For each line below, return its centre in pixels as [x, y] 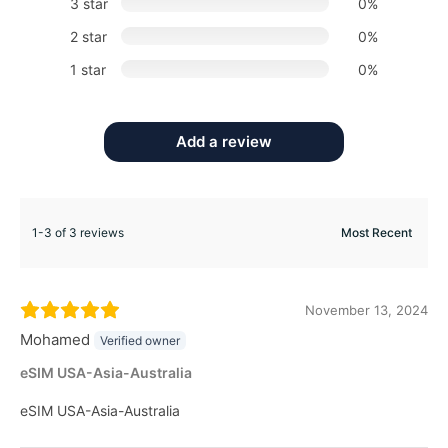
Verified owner [140, 340]
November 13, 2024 [366, 309]
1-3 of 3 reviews [78, 232]
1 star [88, 69]
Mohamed [55, 339]
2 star [89, 36]
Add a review [224, 141]
